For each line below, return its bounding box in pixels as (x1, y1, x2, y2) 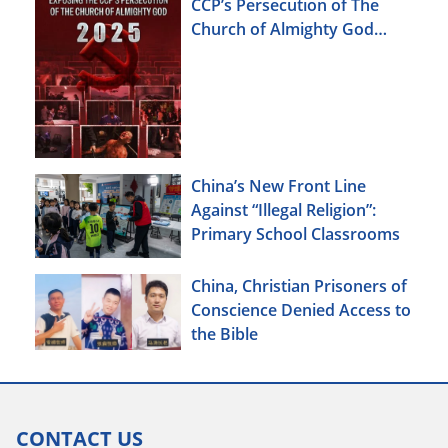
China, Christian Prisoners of (191, 275, 407, 298)
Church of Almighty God (191, 17, 374, 40)
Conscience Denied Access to (191, 299, 411, 322)
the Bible (191, 323, 258, 346)
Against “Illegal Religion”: (191, 199, 376, 222)
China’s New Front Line (191, 175, 366, 198)
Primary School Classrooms (191, 223, 400, 246)
